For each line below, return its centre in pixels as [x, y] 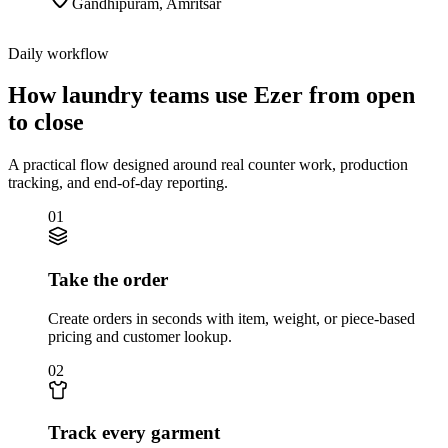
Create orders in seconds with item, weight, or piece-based [231, 318]
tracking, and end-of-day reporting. [118, 183]
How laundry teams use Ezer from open [211, 95]
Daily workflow [58, 53]
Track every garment [134, 433]
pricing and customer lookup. [140, 336]
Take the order [108, 280]
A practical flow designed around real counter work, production [208, 165]
